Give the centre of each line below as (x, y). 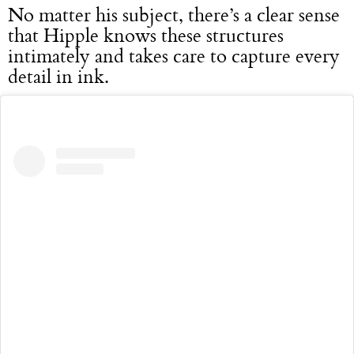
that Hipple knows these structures (146, 34)
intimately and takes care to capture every (174, 55)
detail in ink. (58, 75)
